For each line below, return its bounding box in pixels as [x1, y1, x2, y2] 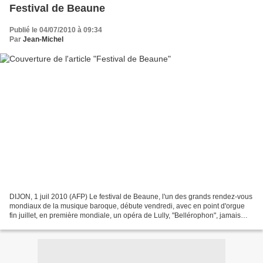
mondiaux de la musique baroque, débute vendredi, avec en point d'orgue [9, 201, 245, 210]
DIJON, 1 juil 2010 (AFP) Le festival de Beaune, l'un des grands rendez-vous [9, 192, 252, 201]
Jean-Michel [23, 35, 63, 44]
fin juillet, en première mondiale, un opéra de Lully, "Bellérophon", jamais [9, 211, 241, 220]
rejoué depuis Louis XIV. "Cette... [9, 220, 113, 229]
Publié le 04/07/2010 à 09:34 [9, 26, 102, 35]
